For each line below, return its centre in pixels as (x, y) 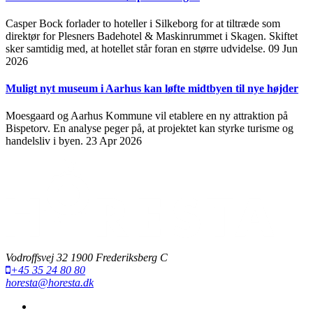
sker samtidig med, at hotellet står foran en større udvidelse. (137, 48)
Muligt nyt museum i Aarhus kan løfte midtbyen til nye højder (152, 89)
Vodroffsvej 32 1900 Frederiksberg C (87, 258)
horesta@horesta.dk (50, 283)
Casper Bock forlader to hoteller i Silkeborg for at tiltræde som (143, 23)
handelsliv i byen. (46, 141)
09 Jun (283, 48)
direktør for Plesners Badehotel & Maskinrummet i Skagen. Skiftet (152, 36)
